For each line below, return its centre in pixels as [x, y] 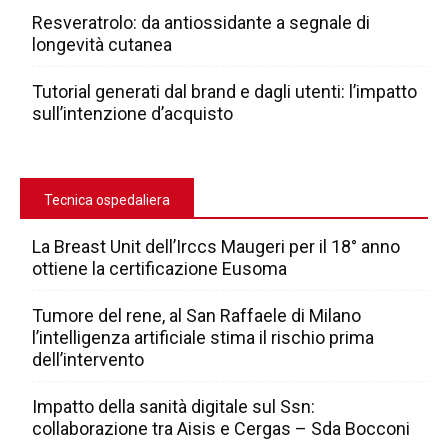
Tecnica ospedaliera [107, 200]
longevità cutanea [102, 45]
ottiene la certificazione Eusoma [159, 269]
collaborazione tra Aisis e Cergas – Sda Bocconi [221, 429]
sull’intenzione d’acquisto [132, 114]
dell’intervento [88, 360]
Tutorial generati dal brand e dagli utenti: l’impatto [224, 92]
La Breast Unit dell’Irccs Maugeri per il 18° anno [216, 247]
